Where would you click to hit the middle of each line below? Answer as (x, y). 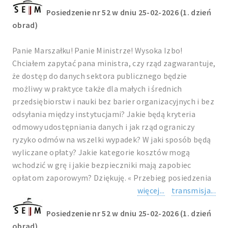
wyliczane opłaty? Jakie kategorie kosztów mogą (101, 152)
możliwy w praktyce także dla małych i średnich (97, 89)
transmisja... (193, 190)
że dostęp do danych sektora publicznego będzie (100, 76)
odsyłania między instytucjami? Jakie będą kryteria (104, 114)
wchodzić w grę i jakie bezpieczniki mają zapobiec (102, 165)
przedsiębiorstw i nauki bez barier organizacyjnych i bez (113, 101)
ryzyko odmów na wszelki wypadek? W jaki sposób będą (112, 139)
